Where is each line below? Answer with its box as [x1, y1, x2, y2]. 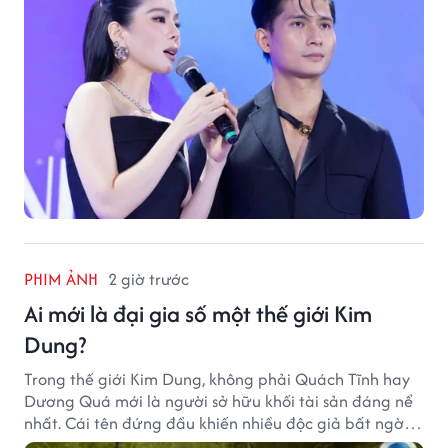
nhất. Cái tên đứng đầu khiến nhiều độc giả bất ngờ [24, 410, 404, 435]
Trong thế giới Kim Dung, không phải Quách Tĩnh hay [24, 366, 410, 391]
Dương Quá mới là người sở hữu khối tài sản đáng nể [24, 388, 413, 413]
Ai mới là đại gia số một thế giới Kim [24, 296, 372, 330]
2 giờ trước [108, 266, 189, 291]
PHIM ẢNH [24, 266, 98, 291]
